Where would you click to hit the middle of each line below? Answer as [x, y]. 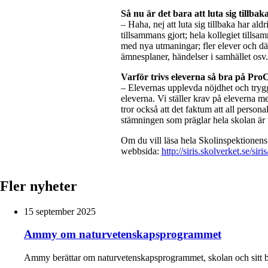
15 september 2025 [60, 211]
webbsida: [141, 151]
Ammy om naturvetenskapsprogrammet [123, 234]
